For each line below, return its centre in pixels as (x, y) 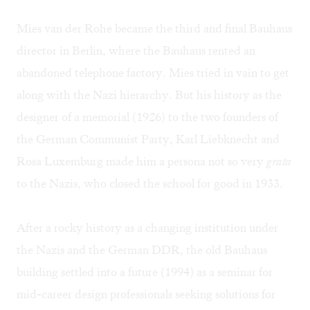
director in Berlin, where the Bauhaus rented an (136, 51)
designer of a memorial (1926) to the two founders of (147, 117)
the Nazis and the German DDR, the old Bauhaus (142, 250)
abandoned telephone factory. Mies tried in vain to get (153, 73)
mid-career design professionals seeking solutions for (146, 294)
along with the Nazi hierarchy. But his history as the (149, 95)
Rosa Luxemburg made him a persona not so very (142, 162)
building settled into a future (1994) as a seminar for (145, 272)
